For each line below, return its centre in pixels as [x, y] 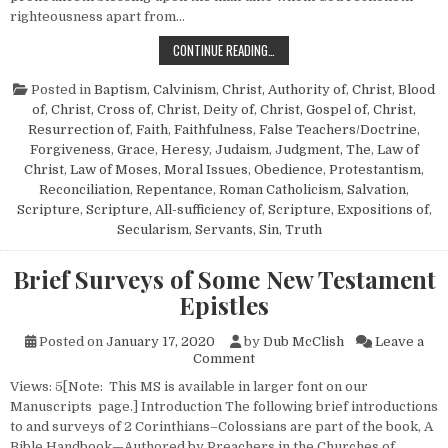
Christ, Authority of [284, 89]
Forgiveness [70, 149]
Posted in [61, 89]
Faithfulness [213, 129]
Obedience [288, 169]
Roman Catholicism [280, 189]
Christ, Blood [393, 89]
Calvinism [184, 89]
